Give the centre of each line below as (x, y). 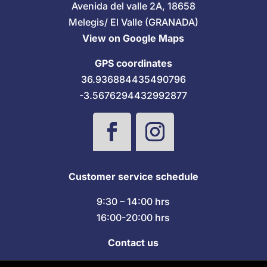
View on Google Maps (133, 38)
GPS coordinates (133, 63)
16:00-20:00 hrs (133, 218)
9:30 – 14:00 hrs (133, 202)
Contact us (133, 243)
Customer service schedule (133, 177)
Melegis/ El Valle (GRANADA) (133, 22)
